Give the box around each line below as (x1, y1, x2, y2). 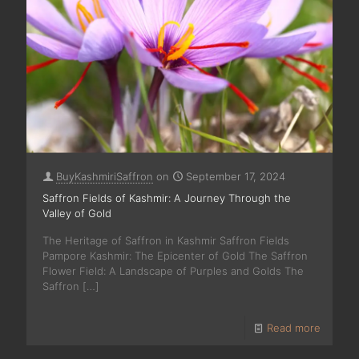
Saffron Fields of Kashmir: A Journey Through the (42, 191, 291, 204)
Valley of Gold (42, 206, 111, 220)
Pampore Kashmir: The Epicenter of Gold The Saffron (42, 248, 308, 262)
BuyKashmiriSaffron (56, 169, 153, 183)
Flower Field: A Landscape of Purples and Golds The (42, 264, 304, 277)
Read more (267, 321, 321, 334)
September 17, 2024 (186, 169, 285, 183)
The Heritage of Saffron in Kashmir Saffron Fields (42, 233, 289, 247)
